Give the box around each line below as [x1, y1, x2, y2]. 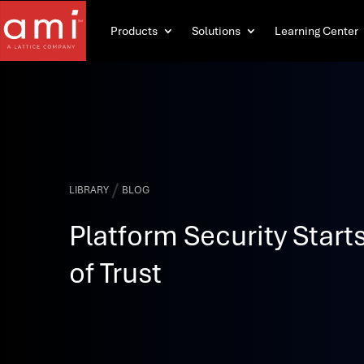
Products [110, 24, 158, 38]
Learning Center [275, 24, 358, 38]
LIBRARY [69, 184, 110, 197]
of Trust [69, 254, 162, 291]
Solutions [192, 24, 240, 38]
